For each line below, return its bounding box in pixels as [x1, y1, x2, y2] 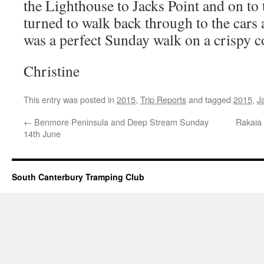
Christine [24, 61, 80, 81]
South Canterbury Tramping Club [12, 171, 144, 183]
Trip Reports [140, 93, 186, 105]
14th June [24, 127, 61, 140]
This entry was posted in [24, 93, 117, 105]
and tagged [186, 93, 233, 105]
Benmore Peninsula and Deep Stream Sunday [32, 115, 209, 128]
